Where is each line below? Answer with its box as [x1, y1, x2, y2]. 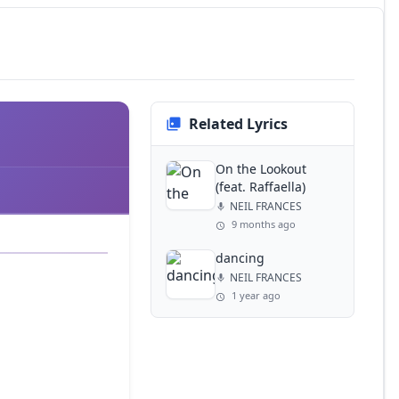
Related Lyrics [188, 114, 288, 134]
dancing [215, 249, 265, 266]
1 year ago [228, 289, 281, 302]
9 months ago [228, 217, 296, 231]
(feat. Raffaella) [215, 178, 305, 195]
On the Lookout [215, 160, 306, 177]
